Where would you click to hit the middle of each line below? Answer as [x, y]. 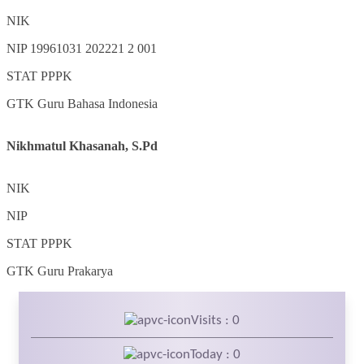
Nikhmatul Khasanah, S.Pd [82, 146]
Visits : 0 [215, 321]
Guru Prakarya [75, 271]
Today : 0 [215, 355]
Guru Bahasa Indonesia [97, 104]
